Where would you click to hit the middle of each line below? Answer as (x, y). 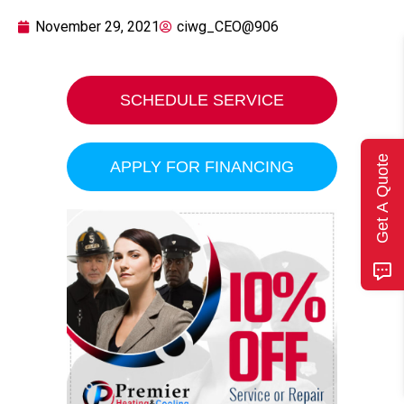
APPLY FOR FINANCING (202, 167)
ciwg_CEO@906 (228, 27)
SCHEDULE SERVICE (202, 100)
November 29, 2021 (97, 27)
